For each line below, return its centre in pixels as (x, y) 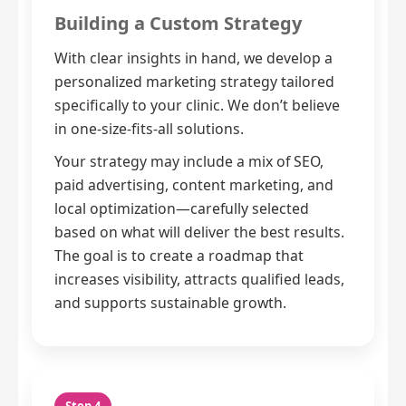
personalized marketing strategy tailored (194, 82)
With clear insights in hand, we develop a (193, 58)
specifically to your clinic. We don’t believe (197, 106)
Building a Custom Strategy (178, 24)
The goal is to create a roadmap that (179, 256)
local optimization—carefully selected (182, 209)
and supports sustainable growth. (170, 303)
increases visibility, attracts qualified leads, (199, 280)
